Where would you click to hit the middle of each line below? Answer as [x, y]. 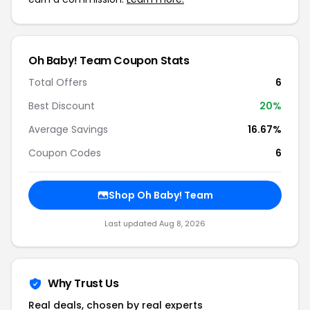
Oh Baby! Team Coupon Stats [109, 61]
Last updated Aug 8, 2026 [155, 224]
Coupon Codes [65, 153]
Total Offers [58, 82]
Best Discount [62, 106]
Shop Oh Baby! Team [161, 195]
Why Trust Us [83, 283]
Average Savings [68, 129]
